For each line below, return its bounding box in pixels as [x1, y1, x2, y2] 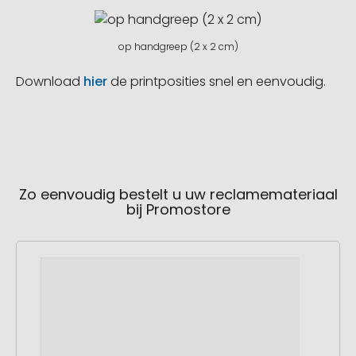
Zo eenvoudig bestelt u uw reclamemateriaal [18, 184, 338, 205]
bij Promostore [126, 199, 230, 220]
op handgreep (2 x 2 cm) [118, 40, 238, 54]
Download [16, 72, 83, 91]
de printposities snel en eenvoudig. [107, 72, 326, 91]
